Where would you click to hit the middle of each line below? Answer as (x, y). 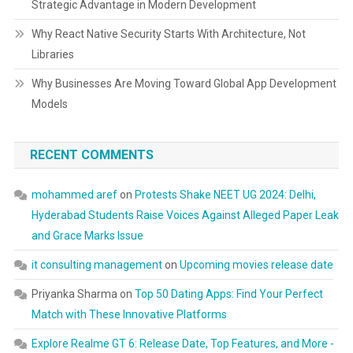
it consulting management (97, 265)
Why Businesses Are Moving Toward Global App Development (184, 84)
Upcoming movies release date (256, 265)
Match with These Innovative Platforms (129, 314)
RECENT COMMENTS (91, 155)
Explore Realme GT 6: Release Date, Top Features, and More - (182, 344)
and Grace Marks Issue (87, 236)
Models (49, 104)
